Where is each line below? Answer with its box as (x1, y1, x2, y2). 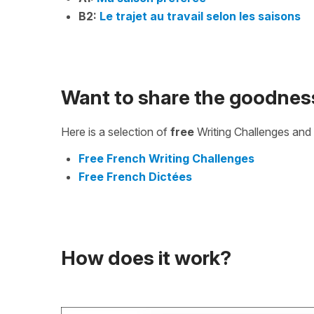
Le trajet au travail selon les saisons (100, 8, 301, 23)
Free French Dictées (78, 169, 192, 184)
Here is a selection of (61, 124, 170, 139)
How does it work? (61, 246, 231, 271)
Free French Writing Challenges (78, 151, 254, 165)
